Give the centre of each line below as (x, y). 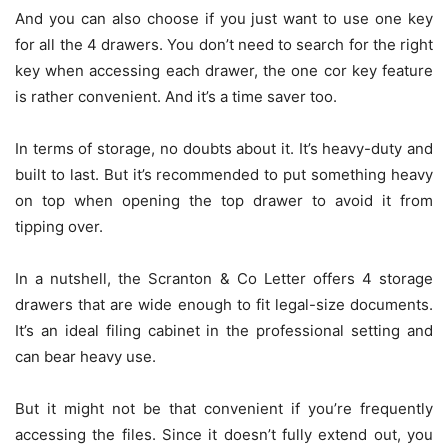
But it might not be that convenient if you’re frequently (224, 409)
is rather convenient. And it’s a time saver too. (178, 97)
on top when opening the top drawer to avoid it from (224, 201)
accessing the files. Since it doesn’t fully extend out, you (224, 435)
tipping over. (63, 227)
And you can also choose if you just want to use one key (224, 19)
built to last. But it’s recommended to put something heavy (224, 175)
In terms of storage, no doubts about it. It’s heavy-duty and (224, 149)
